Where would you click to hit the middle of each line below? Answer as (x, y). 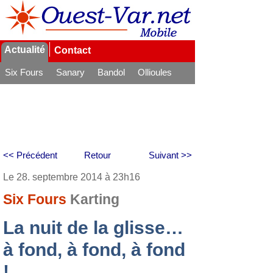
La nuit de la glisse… (93, 228)
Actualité (25, 50)
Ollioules (155, 72)
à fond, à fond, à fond (94, 250)
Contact (73, 50)
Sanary (70, 72)
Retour (97, 155)
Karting (95, 200)
